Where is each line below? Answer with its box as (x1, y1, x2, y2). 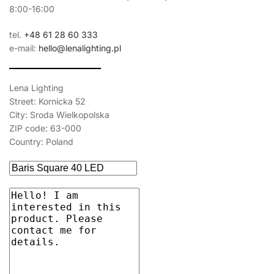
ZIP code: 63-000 (9, 123, 81, 134)
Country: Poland (9, 136, 73, 147)
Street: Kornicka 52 (9, 96, 86, 107)
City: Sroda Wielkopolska (9, 109, 109, 120)
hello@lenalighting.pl (39, 43, 121, 54)
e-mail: (9, 43, 39, 54)
